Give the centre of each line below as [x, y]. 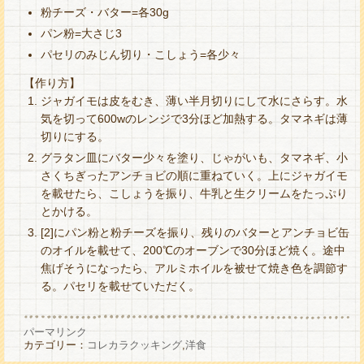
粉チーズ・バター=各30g [105, 13]
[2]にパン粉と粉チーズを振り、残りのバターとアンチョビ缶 [195, 233]
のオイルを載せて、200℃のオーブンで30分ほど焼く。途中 [193, 251]
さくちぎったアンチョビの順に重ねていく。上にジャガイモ [195, 176]
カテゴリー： [55, 345]
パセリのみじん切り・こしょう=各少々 [141, 55]
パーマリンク [55, 332]
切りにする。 [75, 137]
